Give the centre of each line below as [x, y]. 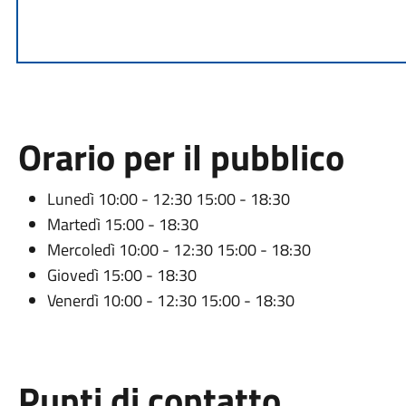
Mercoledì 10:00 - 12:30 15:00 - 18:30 [179, 250]
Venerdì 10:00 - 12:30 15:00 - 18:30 [170, 300]
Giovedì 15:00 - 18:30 [121, 275]
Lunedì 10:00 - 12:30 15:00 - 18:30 [168, 199]
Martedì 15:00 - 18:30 [122, 224]
